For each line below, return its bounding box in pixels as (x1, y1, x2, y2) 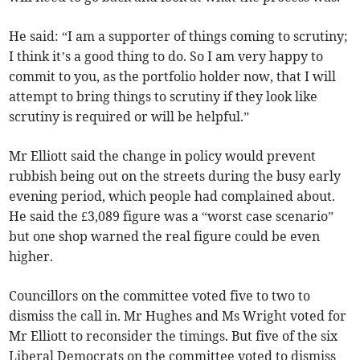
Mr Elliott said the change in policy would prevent (9, 148, 317, 165)
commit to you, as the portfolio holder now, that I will (9, 68, 337, 85)
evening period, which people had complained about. (9, 188, 336, 205)
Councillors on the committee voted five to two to (9, 288, 311, 305)
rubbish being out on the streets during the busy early (9, 168, 342, 185)
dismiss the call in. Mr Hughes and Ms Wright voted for (9, 308, 347, 325)
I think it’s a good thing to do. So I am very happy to (9, 48, 324, 65)
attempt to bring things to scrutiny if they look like (9, 88, 318, 105)
